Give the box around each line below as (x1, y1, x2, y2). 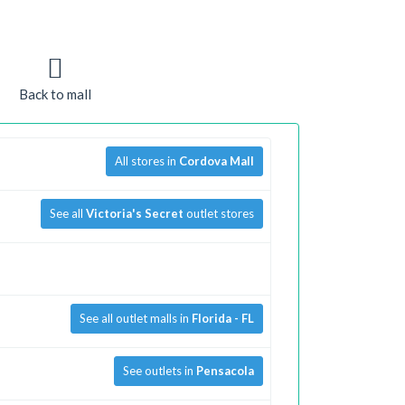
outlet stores (183, 206, 254, 221)
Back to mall (19, 86, 91, 102)
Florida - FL (191, 311, 254, 325)
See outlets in (122, 363, 196, 378)
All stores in (114, 154, 179, 168)
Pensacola (195, 363, 254, 378)
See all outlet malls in (79, 311, 192, 325)
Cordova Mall (178, 154, 254, 168)
